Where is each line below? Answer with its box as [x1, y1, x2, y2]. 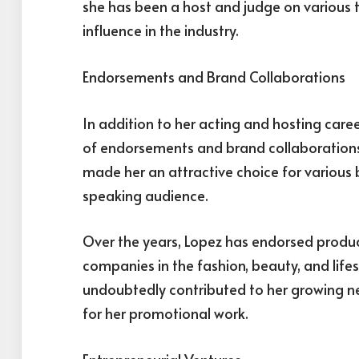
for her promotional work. [83, 303, 248, 324]
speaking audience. [83, 184, 208, 205]
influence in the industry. [83, 20, 239, 41]
